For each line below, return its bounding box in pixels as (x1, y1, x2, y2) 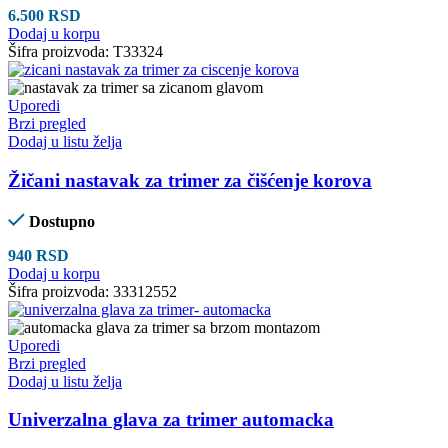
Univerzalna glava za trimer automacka (8, 409, 334, 431)
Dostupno (28, 212, 95, 230)
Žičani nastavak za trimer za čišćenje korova (8, 169, 372, 191)
